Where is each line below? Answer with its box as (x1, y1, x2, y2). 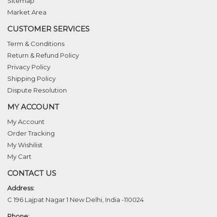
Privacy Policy (7, 63, 50, 71)
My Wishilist (7, 141, 43, 149)
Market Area (7, 8, 46, 16)
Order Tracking (7, 129, 55, 138)
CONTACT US (7, 169, 56, 178)
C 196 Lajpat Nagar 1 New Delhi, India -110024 (7, 196, 144, 204)
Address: (7, 184, 34, 192)
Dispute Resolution (7, 86, 67, 94)
